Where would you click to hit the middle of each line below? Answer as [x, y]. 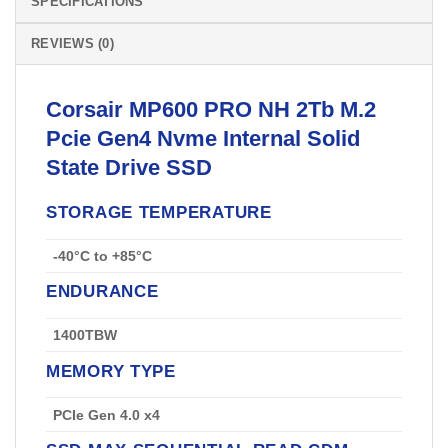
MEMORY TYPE [111, 370]
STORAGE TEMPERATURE [159, 211]
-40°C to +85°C [103, 255]
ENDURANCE [102, 291]
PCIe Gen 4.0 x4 [107, 414]
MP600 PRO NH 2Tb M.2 [249, 110]
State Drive [106, 168]
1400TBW [85, 335]
